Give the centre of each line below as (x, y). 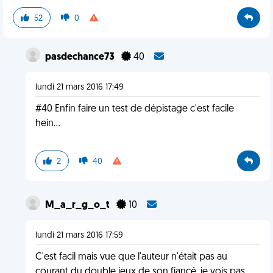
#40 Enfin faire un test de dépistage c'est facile (134, 109)
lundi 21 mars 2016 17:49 (79, 87)
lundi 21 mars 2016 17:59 (79, 236)
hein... (48, 124)
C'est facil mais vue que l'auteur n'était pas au (131, 257)
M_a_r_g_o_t (78, 205)
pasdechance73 (80, 57)
